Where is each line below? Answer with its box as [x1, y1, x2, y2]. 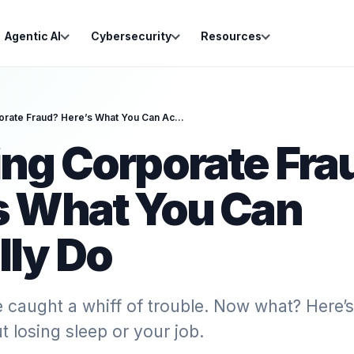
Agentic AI [5, 29, 61, 43]
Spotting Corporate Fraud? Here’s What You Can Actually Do [175, 111, 184, 123]
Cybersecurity [90, 29, 171, 43]
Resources [201, 29, 262, 43]
